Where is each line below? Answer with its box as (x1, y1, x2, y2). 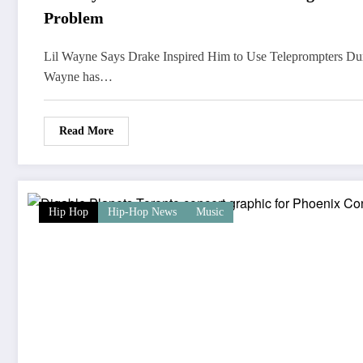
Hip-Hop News (108, 206, 177, 219)
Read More (59, 125, 113, 138)
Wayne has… (44, 70, 113, 84)
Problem (44, 9, 104, 28)
